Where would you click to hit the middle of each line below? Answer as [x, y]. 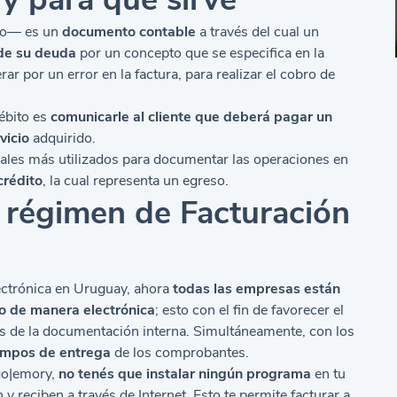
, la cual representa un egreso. [136, 181]
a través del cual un [258, 32]
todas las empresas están [257, 289]
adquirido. [63, 138]
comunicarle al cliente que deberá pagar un [190, 117]
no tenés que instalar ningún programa [185, 374]
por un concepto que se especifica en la [201, 53]
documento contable [129, 32]
